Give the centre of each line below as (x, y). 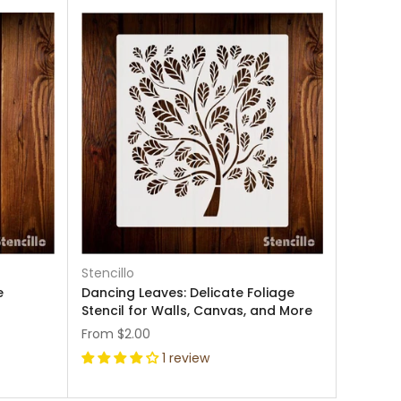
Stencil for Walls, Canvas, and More (197, 311)
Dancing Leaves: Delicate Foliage (188, 293)
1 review (186, 358)
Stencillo (108, 273)
